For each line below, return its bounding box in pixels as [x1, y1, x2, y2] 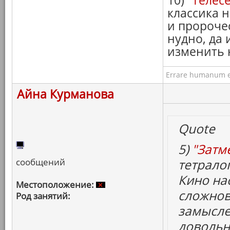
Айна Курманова [17, 86, 114, 102]
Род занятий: [16, 190, 70, 202]
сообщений [16, 156, 65, 168]
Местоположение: [16, 179, 94, 190]
